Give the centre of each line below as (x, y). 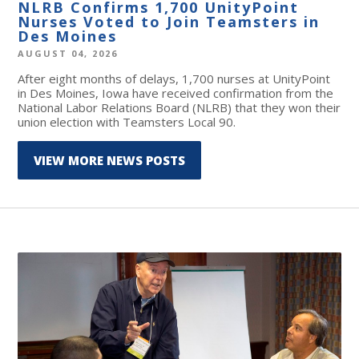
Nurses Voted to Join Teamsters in (169, 21)
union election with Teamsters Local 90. (127, 121)
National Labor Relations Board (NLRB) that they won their (179, 107)
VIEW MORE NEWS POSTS (110, 160)
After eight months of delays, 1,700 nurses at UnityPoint (174, 78)
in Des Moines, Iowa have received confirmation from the (176, 93)
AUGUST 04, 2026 (68, 53)
